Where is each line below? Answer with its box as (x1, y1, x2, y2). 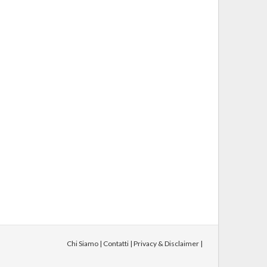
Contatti (103, 239, 129, 249)
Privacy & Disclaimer (133, 239, 199, 249)
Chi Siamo (67, 239, 98, 249)
